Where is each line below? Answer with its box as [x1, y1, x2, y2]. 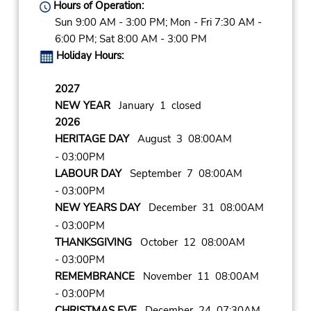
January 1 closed [110, 99, 201, 113]
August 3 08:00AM [128, 132, 232, 146]
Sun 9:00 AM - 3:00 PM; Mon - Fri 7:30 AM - [54, 15, 262, 30]
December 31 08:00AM [140, 201, 264, 215]
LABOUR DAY [54, 166, 121, 180]
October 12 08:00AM [131, 235, 245, 249]
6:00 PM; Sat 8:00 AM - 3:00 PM [54, 32, 207, 47]
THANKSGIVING [54, 235, 132, 249]
